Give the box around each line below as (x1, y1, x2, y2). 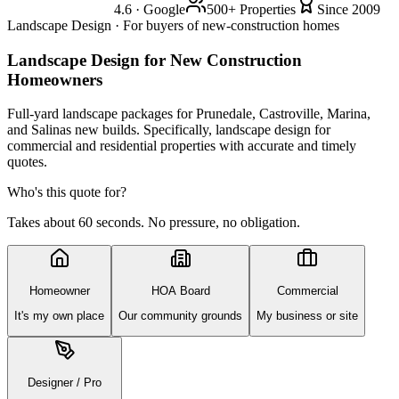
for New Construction (144, 50, 302, 69)
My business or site (256, 309, 358, 323)
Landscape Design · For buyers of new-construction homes (7, 18, 339, 33)
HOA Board (151, 283, 210, 297)
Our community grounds (118, 309, 242, 323)
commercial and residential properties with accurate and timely (7, 138, 356, 154)
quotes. (7, 154, 47, 170)
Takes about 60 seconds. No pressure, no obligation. (7, 215, 300, 231)
